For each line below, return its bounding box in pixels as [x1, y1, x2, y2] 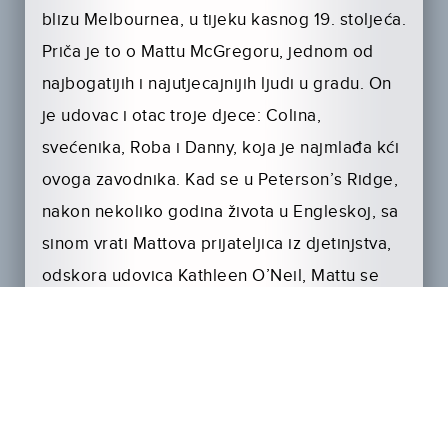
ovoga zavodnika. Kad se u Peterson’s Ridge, [41, 170, 399, 191]
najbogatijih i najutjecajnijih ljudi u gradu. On [41, 74, 392, 95]
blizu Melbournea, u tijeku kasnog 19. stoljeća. [41, 10, 407, 31]
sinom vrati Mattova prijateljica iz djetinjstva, [41, 234, 392, 255]
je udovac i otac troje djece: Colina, [41, 106, 322, 127]
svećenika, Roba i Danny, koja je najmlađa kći [41, 138, 400, 159]
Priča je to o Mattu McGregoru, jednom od [41, 42, 374, 63]
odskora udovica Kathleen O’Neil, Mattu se [41, 266, 380, 287]
